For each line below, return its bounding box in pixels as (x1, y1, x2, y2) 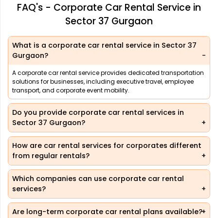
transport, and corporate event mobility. (12, 86, 129, 95)
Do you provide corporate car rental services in (12, 108, 184, 118)
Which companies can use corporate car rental (12, 174, 184, 184)
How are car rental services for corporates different (12, 141, 201, 151)
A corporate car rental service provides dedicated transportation (12, 69, 204, 77)
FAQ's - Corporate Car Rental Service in (17, 1, 201, 15)
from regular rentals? (12, 151, 90, 161)
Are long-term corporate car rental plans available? (12, 207, 202, 217)
